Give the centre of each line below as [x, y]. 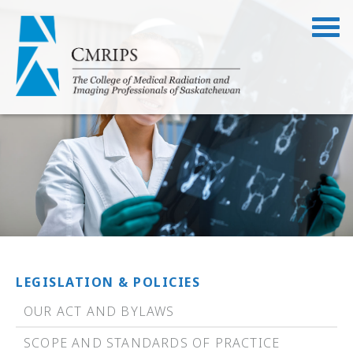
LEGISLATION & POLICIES [108, 282]
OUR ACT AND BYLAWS [99, 311]
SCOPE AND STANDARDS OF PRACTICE [152, 343]
